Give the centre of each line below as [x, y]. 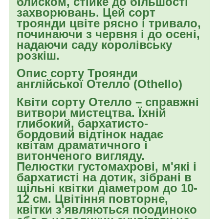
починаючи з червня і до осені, [108, 34]
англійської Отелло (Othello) [99, 84]
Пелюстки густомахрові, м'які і [107, 166]
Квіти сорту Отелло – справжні [108, 102]
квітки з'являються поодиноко [107, 209]
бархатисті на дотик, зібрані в [104, 177]
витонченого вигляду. [81, 155]
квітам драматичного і [82, 145]
